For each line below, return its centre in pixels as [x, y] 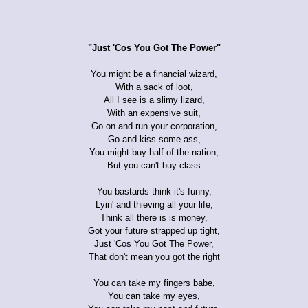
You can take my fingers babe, [154, 283]
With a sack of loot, [154, 87]
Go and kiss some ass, [154, 139]
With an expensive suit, [154, 113]
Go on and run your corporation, [154, 126]
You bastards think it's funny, [154, 191]
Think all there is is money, [154, 217]
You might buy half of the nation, [154, 152]
